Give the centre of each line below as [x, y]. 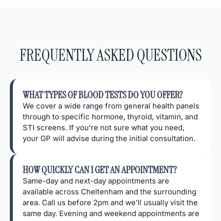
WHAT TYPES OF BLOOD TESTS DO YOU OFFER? [103, 94]
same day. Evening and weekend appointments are [111, 213]
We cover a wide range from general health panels [111, 106]
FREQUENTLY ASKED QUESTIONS [110, 55]
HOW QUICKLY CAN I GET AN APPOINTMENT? [100, 169]
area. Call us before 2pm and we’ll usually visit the [110, 202]
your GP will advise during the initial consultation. [109, 138]
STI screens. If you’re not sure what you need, [104, 127]
